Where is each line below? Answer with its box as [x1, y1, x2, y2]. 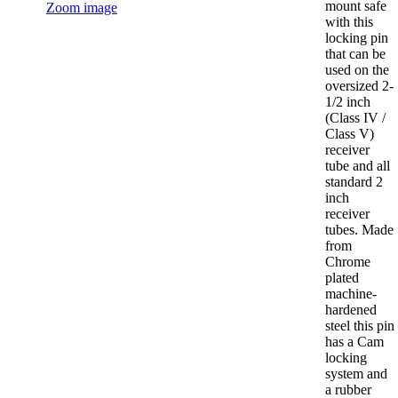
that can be [324, 46, 386, 62]
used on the [324, 62, 389, 78]
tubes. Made [324, 222, 394, 238]
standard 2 [324, 174, 383, 190]
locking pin [324, 30, 388, 46]
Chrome [324, 254, 370, 270]
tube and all [324, 158, 390, 174]
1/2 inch [324, 94, 370, 110]
